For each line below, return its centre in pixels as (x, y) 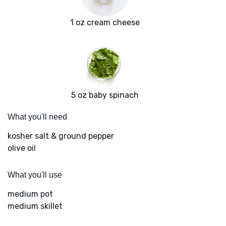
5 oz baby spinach (105, 95)
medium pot (30, 194)
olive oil (22, 148)
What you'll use (35, 175)
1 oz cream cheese (105, 23)
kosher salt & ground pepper (61, 136)
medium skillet (35, 206)
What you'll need (37, 117)
